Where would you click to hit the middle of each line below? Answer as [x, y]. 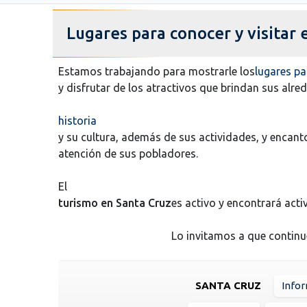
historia [77, 120]
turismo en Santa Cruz [115, 202]
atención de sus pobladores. [128, 153]
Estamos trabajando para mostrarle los [157, 71]
